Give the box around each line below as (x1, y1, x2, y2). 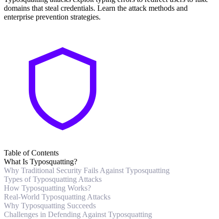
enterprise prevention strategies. (4, 13, 101, 22)
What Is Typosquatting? (4, 157, 77, 166)
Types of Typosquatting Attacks (4, 175, 102, 184)
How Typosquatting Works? (4, 184, 91, 193)
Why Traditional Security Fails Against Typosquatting (4, 166, 170, 175)
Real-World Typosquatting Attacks (4, 193, 110, 201)
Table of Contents (4, 149, 59, 157)
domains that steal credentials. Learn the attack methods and (4, 4, 188, 13)
